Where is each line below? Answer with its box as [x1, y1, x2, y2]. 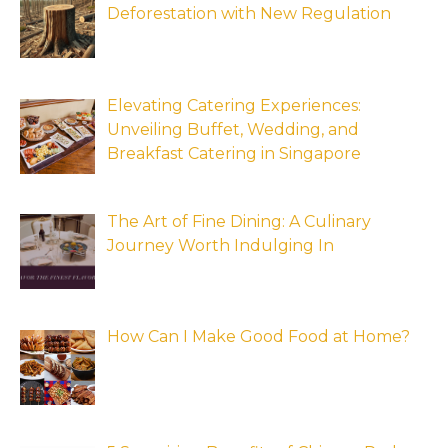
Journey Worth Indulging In [107, 235, 334, 255]
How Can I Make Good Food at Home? [107, 327, 410, 347]
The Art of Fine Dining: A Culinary [107, 211, 371, 231]
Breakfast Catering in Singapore [107, 143, 361, 163]
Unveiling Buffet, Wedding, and [107, 119, 359, 139]
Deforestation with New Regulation [107, 4, 391, 24]
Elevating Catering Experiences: [107, 95, 361, 115]
